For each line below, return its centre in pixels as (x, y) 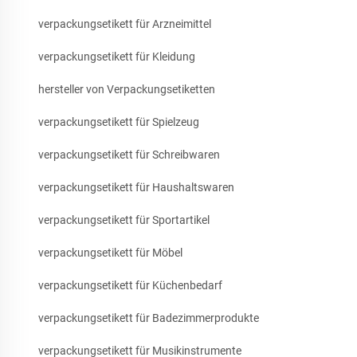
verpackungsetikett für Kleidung (117, 57)
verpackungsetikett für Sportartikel (124, 220)
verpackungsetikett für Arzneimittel (125, 24)
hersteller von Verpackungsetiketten (127, 90)
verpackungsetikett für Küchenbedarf (130, 286)
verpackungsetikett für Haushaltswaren (136, 188)
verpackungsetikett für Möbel (110, 253)
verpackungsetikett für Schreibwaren (129, 155)
